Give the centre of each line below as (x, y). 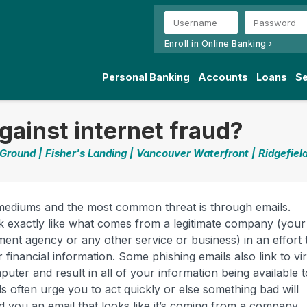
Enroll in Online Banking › (218, 44)
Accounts (223, 77)
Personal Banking (146, 77)
